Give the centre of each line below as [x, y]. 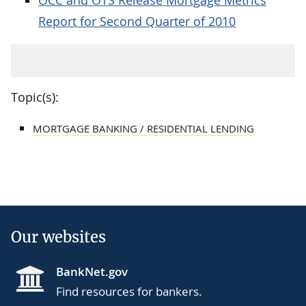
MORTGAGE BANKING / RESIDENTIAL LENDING [143, 128]
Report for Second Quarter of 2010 [137, 21]
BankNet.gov [92, 271]
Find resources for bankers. [129, 291]
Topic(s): [35, 97]
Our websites [58, 237]
